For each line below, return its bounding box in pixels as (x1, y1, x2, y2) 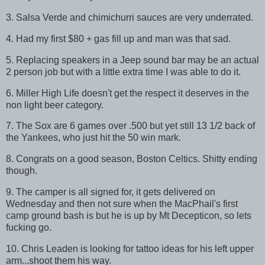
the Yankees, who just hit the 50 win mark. (6, 132, 181, 143)
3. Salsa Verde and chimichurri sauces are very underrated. (6, 12, 256, 23)
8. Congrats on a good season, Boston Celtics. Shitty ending (6, 154, 257, 164)
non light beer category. (6, 99, 104, 110)
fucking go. (6, 222, 51, 233)
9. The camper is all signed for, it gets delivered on (6, 187, 215, 198)
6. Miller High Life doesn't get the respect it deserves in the (6, 88, 249, 98)
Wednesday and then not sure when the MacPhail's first (6, 199, 238, 209)
